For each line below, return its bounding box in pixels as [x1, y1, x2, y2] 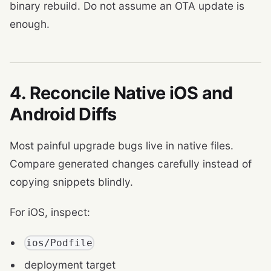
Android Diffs [10, 103, 117, 125]
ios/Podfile [26, 237, 93, 249]
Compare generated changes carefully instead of [10, 157, 252, 170]
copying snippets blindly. [10, 175, 133, 188]
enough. [10, 17, 50, 30]
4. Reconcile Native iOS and [10, 82, 233, 103]
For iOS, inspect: [10, 205, 90, 218]
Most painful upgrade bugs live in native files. [10, 139, 233, 152]
